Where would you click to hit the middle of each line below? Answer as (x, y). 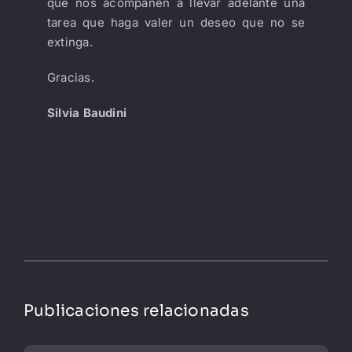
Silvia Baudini (87, 112)
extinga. (70, 42)
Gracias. (70, 77)
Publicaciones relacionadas (136, 310)
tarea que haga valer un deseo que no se (176, 22)
